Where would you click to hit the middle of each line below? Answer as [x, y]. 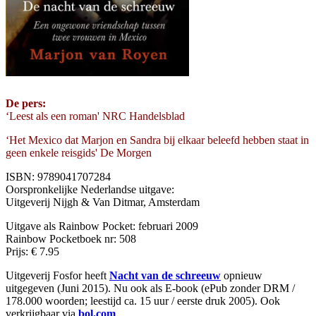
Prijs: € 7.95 [32, 251]
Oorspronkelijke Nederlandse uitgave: [90, 189]
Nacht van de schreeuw [165, 275]
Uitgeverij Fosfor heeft [57, 275]
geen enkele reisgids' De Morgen [79, 152]
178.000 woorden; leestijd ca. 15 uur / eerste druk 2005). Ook [143, 300]
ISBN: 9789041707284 [58, 176]
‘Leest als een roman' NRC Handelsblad [95, 116]
